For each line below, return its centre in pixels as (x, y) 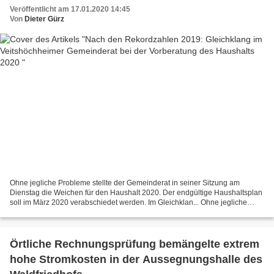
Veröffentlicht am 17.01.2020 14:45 (70, 9)
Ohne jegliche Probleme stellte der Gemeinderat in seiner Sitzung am (125, 183)
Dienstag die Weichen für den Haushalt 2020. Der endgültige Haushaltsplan (136, 192)
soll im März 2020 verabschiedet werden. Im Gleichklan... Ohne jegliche (128, 202)
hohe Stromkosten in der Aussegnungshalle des (136, 259)
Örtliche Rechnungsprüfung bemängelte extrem (135, 244)
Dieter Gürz (44, 19)
